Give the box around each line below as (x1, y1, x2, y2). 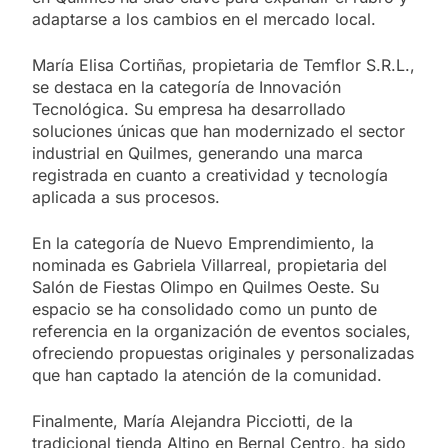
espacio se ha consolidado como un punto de (32, 298, 377, 319)
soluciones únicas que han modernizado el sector (32, 120, 405, 141)
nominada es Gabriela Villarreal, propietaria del (32, 254, 387, 275)
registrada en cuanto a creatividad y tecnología (32, 164, 388, 185)
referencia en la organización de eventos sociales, (32, 320, 411, 341)
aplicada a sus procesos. (32, 186, 220, 207)
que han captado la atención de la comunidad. (32, 364, 382, 385)
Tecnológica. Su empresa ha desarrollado (32, 98, 346, 119)
